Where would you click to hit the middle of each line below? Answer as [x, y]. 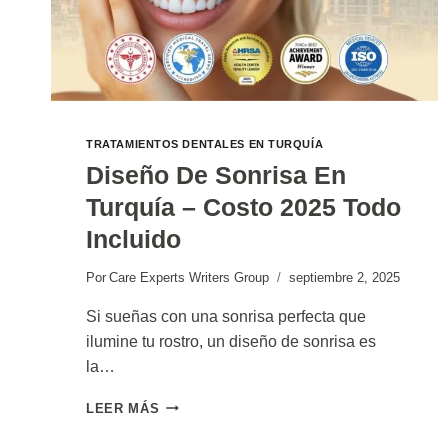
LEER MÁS [123, 408]
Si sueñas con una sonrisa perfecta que [226, 316]
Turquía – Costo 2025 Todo [244, 206]
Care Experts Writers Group [189, 277]
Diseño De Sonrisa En [216, 174]
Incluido [134, 238]
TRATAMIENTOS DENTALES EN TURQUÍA [205, 144]
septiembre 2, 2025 [345, 277]
